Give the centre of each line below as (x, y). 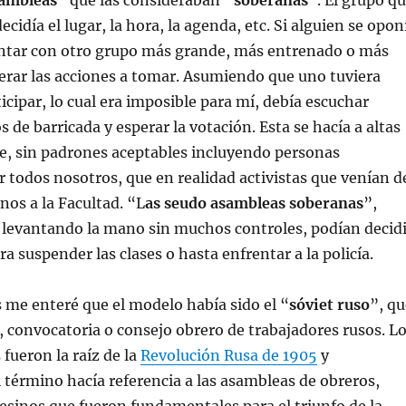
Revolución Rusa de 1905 (228, 355)
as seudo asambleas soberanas (254, 203)
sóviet (311, 304)
